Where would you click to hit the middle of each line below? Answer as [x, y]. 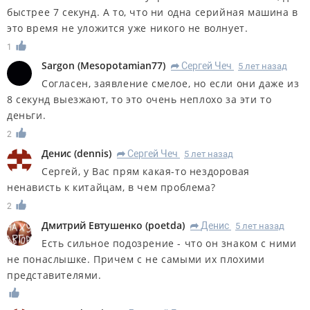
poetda [165, 226]
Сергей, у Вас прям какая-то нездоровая [146, 172]
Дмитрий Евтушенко [92, 226]
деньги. [27, 116]
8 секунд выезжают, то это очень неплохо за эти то [139, 100]
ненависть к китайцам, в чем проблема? [111, 188]
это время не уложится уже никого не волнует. [128, 28]
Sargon [58, 66]
